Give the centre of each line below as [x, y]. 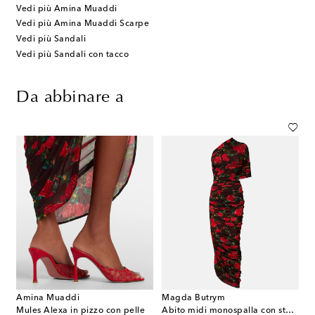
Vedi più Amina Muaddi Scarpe [83, 24]
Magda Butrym [194, 298]
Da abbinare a [70, 97]
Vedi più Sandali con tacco [72, 54]
